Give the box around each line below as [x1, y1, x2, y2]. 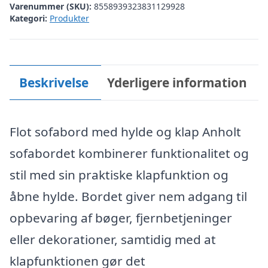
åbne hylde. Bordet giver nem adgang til [10, 188, 247, 205]
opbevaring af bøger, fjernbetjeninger [10, 209, 232, 226]
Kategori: [10, 12, 47, 24]
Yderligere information [107, 74, 248, 91]
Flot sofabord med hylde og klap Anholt [10, 123, 241, 140]
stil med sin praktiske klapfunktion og [10, 166, 229, 183]
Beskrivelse [19, 74, 89, 91]
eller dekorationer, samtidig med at [10, 231, 216, 248]
